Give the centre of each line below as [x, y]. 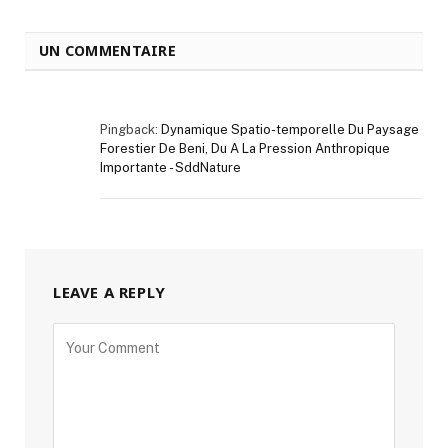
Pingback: [130, 130]
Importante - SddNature [170, 168]
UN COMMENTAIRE [107, 51]
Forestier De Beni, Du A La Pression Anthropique [245, 149]
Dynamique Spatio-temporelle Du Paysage [290, 130]
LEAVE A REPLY [109, 292]
